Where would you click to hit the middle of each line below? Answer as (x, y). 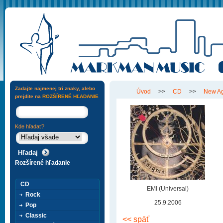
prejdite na (29, 96)
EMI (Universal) (168, 189)
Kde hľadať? (30, 126)
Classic (36, 216)
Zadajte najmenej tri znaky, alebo (55, 88)
